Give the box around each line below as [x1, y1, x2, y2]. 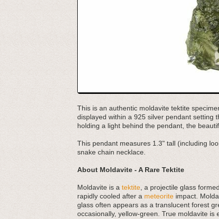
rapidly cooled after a [77, 192, 144, 200]
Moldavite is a [77, 183, 122, 191]
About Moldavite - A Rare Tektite [77, 166, 184, 174]
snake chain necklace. [77, 148, 146, 156]
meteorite [144, 192, 174, 200]
